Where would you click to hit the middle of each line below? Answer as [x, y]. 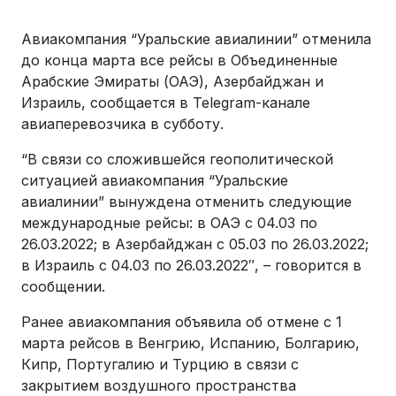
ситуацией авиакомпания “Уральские [155, 180]
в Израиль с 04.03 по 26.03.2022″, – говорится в [191, 265]
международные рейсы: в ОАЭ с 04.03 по [169, 223]
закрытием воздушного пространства [159, 385]
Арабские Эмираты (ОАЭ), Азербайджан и [172, 81]
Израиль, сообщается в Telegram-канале [166, 103]
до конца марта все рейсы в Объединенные [179, 60]
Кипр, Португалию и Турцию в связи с [160, 364]
